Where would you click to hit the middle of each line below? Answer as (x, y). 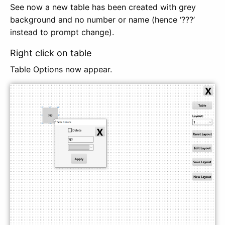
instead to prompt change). (62, 32)
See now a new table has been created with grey (103, 7)
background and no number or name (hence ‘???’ (102, 19)
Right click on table (52, 53)
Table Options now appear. (61, 69)
